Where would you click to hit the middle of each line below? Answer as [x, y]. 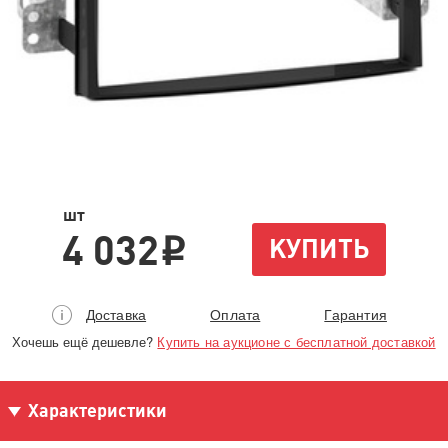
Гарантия [355, 314]
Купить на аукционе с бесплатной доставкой [296, 341]
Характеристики [97, 410]
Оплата [235, 314]
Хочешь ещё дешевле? [85, 341]
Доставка [116, 314]
